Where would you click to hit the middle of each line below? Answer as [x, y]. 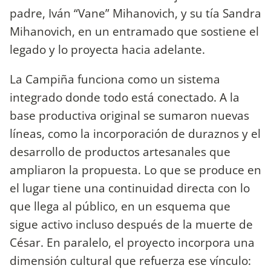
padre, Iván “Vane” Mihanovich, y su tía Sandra [135, 13]
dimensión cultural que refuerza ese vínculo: [130, 261]
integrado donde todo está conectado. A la [125, 97]
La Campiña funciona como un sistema [115, 79]
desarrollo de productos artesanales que [120, 152]
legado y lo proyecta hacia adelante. [107, 49]
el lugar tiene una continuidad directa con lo [130, 188]
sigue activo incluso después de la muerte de [131, 224]
